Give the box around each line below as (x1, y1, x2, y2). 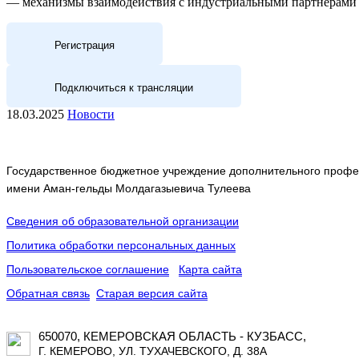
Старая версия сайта (96, 287, 208, 301)
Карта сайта (179, 263, 242, 276)
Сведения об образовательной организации (6, 215, 239, 228)
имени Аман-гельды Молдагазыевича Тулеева (6, 182, 251, 196)
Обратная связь (6, 287, 90, 301)
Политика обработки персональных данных (6, 239, 236, 252)
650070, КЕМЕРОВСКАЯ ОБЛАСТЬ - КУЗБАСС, (38, 329, 306, 344)
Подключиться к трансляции (54, 82, 193, 95)
